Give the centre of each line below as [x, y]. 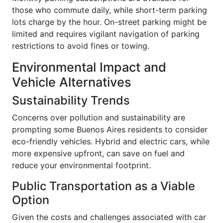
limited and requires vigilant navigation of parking [106, 34]
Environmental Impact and [89, 67]
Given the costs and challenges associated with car [109, 217]
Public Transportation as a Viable [104, 186]
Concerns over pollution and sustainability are [99, 117]
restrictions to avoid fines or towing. [81, 46]
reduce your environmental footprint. [81, 165]
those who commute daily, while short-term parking [110, 10]
